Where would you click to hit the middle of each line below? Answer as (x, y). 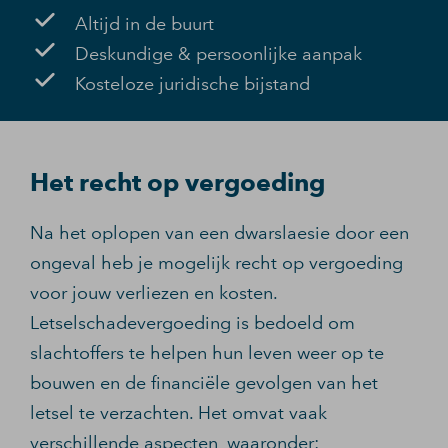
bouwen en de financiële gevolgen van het (204, 383)
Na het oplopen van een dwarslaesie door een (219, 233)
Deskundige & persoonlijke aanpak (218, 53)
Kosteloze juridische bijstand (192, 83)
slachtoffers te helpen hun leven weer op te (207, 353)
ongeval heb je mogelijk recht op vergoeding (216, 263)
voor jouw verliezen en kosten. (153, 293)
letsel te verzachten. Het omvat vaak (178, 413)
